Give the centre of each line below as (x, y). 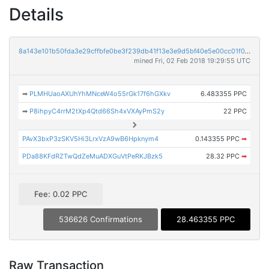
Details (36, 14)
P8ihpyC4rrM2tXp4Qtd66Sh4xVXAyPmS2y (97, 111)
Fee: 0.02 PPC (61, 194)
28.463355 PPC (206, 219)
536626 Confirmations (101, 219)
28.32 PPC (223, 156)
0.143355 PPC (218, 139)
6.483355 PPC (223, 94)
